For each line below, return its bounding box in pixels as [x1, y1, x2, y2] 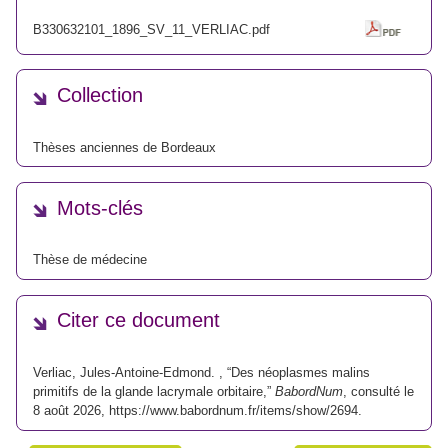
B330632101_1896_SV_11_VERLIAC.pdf [33, 21, 270, 37]
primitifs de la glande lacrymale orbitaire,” [33, 383, 275, 399]
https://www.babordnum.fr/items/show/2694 [109, 402, 358, 418]
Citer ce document [57, 309, 220, 332]
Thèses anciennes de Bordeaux [33, 139, 216, 155]
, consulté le [343, 383, 414, 399]
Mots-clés [57, 196, 143, 219]
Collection [57, 84, 143, 107]
